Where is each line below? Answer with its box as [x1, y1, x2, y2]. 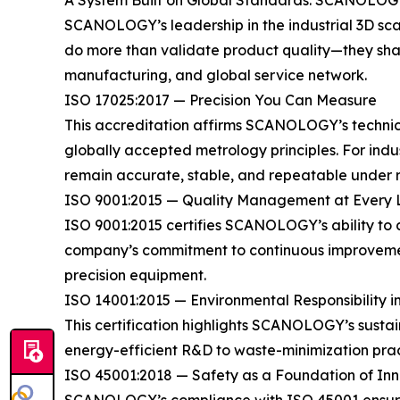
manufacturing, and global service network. [64, 66, 367, 84]
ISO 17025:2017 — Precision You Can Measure [64, 91, 377, 109]
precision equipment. [64, 266, 206, 284]
